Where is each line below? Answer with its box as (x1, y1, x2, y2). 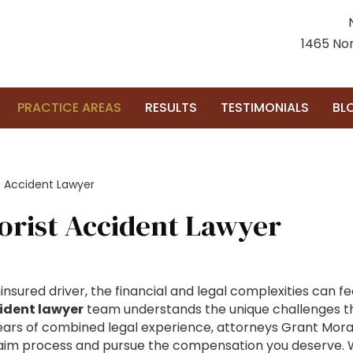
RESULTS (145, 98, 197, 117)
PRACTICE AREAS (17, 98, 121, 117)
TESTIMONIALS (221, 98, 309, 117)
